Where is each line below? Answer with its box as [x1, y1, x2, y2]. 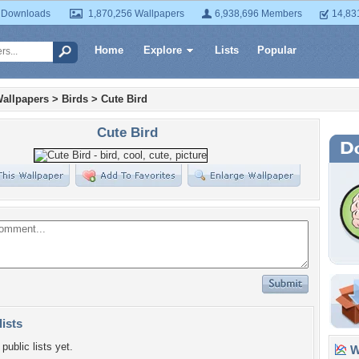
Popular [257, 44, 296, 56]
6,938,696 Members [215, 8, 302, 19]
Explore [143, 44, 182, 56]
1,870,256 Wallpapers [88, 8, 184, 19]
